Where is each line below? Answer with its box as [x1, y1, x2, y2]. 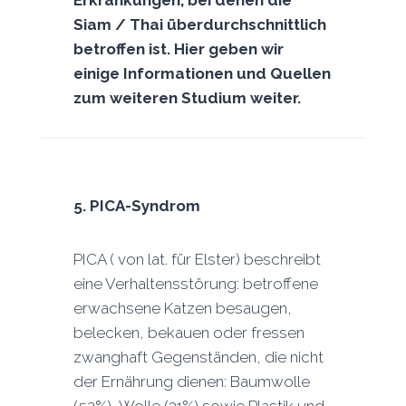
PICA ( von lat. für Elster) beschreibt [72, 249, 321, 268]
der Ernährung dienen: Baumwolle [72, 372, 310, 391]
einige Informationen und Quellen [72, 63, 331, 82]
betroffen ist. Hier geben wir [72, 39, 284, 58]
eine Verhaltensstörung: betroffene [72, 274, 318, 293]
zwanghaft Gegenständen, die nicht [72, 347, 324, 366]
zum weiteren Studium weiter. [72, 88, 301, 107]
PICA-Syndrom [89, 196, 200, 215]
